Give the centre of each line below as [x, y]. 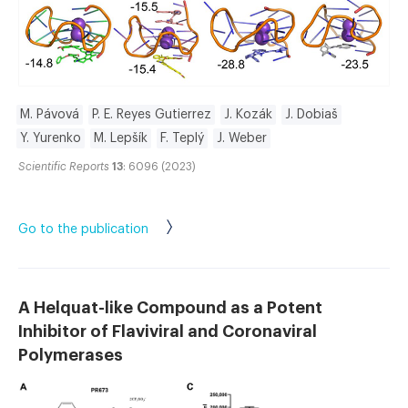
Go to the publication [83, 229]
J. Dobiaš [311, 114]
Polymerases [71, 355]
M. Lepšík [121, 138]
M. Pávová [50, 114]
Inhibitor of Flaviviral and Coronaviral [168, 331]
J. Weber [242, 138]
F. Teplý [182, 138]
